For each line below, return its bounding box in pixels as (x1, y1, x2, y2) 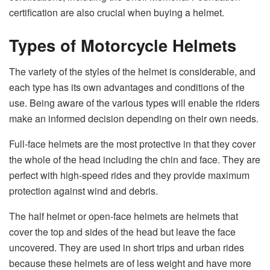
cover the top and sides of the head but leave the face (9, 225, 236, 239)
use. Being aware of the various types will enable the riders (9, 96, 260, 110)
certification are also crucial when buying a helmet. (9, 5, 224, 19)
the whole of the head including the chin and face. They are (9, 152, 260, 167)
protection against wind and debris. (9, 184, 158, 198)
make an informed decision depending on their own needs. (9, 111, 259, 126)
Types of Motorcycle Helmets (9, 33, 236, 57)
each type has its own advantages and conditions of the (9, 80, 245, 95)
